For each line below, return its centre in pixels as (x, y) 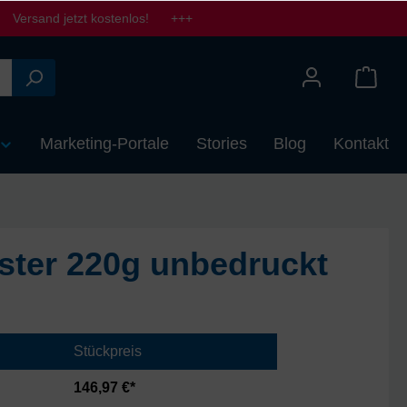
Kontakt (361, 144)
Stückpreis (107, 351)
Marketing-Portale (105, 144)
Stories (221, 144)
